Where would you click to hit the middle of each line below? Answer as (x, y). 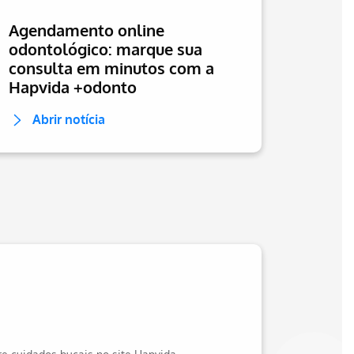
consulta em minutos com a (111, 68)
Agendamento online (87, 30)
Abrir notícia (69, 119)
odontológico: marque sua (105, 49)
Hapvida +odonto (73, 87)
